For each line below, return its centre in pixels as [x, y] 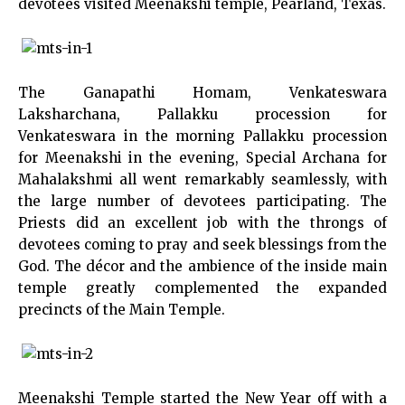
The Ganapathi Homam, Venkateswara [202, 93]
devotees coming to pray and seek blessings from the [202, 245]
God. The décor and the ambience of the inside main [202, 266]
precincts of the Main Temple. [122, 310]
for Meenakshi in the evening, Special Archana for [202, 158]
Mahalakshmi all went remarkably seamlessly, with [202, 179]
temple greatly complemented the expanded [202, 288]
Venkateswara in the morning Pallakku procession [202, 136]
